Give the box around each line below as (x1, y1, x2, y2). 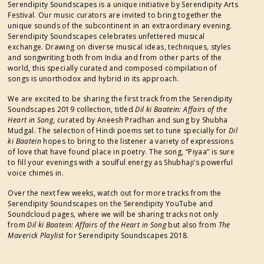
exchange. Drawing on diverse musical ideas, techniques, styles (8, 41, 231, 52)
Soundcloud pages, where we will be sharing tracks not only (8, 209, 219, 219)
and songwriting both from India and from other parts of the (8, 52, 222, 62)
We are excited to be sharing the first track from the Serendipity (8, 93, 233, 104)
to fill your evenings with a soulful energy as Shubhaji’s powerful (8, 157, 233, 167)
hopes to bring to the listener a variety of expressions (43, 136, 234, 146)
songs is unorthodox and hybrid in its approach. (8, 73, 179, 84)
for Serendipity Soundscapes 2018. (64, 230, 189, 240)
